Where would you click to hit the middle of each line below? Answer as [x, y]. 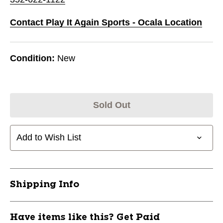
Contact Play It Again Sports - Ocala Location [106, 22]
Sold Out [111, 105]
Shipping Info [45, 184]
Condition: [32, 58]
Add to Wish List [49, 138]
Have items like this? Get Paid [85, 217]
